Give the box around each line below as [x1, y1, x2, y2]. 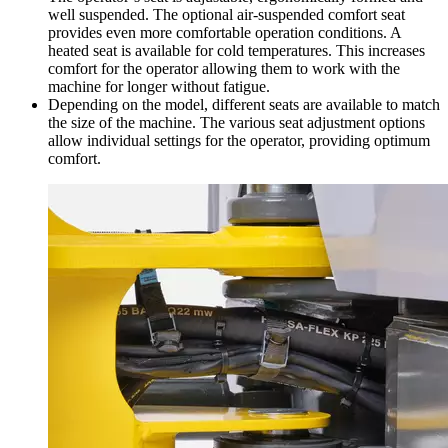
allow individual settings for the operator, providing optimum [48, 132, 430, 150]
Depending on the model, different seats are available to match [48, 96, 440, 114]
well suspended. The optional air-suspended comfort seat [48, 6, 405, 24]
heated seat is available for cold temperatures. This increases [48, 42, 425, 60]
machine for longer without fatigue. [48, 78, 270, 96]
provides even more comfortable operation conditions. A [48, 24, 401, 42]
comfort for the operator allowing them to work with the [48, 60, 400, 78]
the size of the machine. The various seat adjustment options [48, 114, 425, 132]
